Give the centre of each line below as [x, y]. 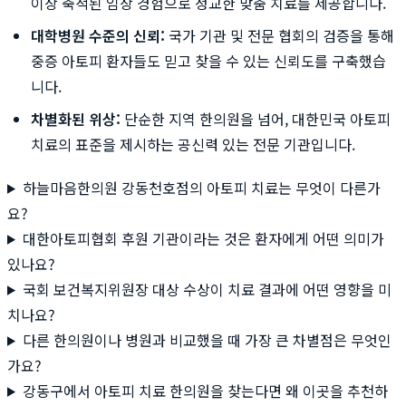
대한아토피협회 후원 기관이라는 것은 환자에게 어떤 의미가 [203, 238]
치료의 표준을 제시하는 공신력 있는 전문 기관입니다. [193, 144]
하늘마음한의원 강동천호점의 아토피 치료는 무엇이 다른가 [201, 187]
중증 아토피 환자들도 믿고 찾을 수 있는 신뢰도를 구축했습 [208, 60]
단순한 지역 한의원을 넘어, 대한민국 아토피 [256, 118]
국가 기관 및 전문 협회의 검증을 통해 [280, 35]
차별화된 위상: [76, 118]
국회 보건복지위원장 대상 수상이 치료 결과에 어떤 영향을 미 [207, 289]
